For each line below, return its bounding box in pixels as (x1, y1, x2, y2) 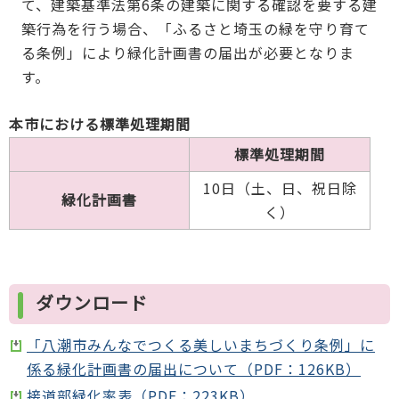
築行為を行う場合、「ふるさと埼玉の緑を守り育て (20, 18, 370, 40)
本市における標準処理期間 (9, 113, 191, 135)
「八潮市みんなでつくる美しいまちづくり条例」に (27, 333, 375, 355)
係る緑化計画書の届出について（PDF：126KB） (27, 357, 361, 379)
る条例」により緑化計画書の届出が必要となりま (20, 42, 354, 64)
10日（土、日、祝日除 (202, 177, 357, 199)
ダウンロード (36, 289, 148, 315)
